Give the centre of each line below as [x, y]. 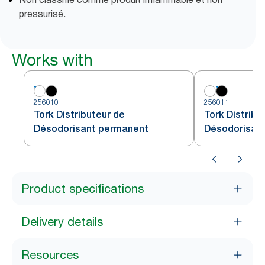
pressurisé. [42, 13]
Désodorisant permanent [91, 128]
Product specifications [83, 188]
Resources [50, 255]
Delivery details [62, 222]
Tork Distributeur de [79, 114]
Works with [52, 59]
